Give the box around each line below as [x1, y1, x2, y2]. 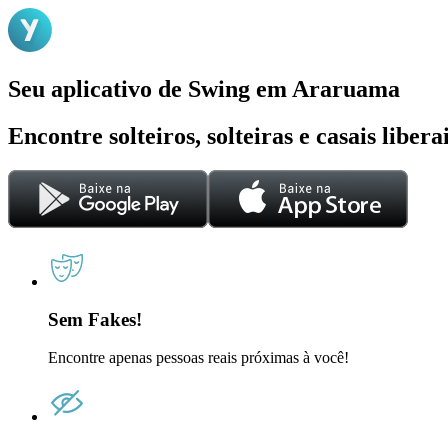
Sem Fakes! [48, 309, 142, 331]
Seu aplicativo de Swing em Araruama [8, 75, 400, 102]
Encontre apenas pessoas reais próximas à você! [48, 349, 349, 367]
